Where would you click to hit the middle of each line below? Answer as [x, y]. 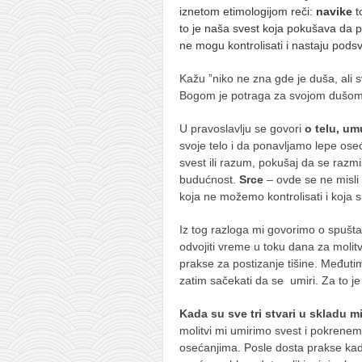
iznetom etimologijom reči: [248, 11]
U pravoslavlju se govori [242, 128]
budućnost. [209, 179]
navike [334, 11]
